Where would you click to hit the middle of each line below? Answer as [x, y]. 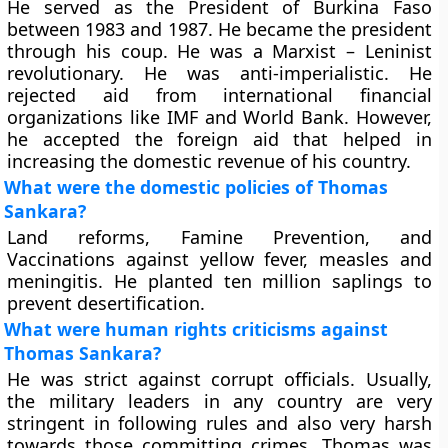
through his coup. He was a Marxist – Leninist [219, 51]
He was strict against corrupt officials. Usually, [219, 379]
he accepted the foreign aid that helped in [219, 139]
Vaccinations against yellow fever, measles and [219, 259]
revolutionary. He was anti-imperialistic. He [219, 73]
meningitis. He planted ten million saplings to [219, 281]
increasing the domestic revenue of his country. [209, 161]
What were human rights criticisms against [196, 329]
